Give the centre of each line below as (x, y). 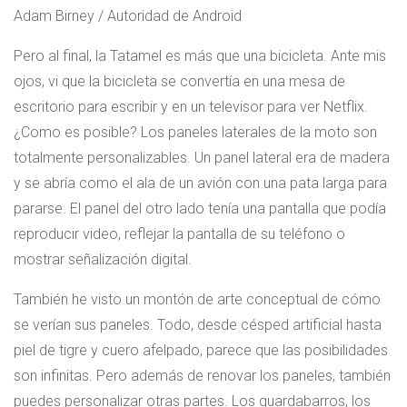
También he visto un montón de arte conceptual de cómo (197, 300)
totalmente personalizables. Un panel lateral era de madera (202, 158)
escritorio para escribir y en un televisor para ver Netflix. (191, 107)
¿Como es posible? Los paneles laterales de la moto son (195, 133)
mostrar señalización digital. (103, 260)
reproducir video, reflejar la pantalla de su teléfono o (179, 234)
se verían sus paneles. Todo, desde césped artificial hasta (198, 325)
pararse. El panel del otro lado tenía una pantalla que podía (200, 209)
